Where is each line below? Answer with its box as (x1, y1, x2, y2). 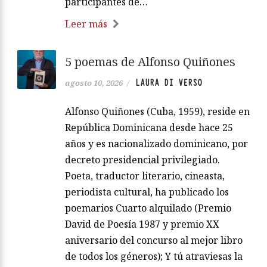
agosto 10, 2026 (65, 77, 123, 89)
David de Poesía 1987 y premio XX (65, 218, 219, 231)
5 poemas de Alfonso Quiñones (65, 54, 235, 70)
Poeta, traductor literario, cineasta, (65, 169, 225, 183)
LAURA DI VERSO (135, 77, 202, 89)
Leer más (65, 17, 107, 31)
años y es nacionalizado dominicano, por (65, 137, 248, 151)
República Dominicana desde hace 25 (65, 121, 233, 135)
